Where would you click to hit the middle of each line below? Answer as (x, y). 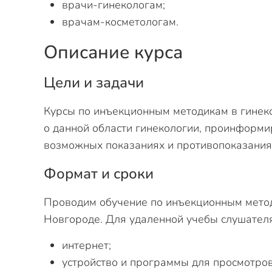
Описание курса (113, 53)
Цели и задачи (94, 83)
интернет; (88, 245)
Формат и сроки (99, 174)
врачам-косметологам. (122, 22)
